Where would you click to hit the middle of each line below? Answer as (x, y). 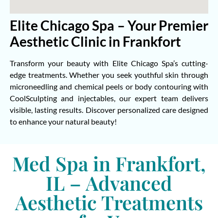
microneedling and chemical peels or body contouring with (109, 86)
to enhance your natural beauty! (63, 121)
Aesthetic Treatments (109, 202)
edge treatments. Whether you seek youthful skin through (109, 74)
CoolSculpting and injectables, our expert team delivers (109, 98)
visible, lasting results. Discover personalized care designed (109, 109)
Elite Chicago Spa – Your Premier (109, 25)
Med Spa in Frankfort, (109, 163)
